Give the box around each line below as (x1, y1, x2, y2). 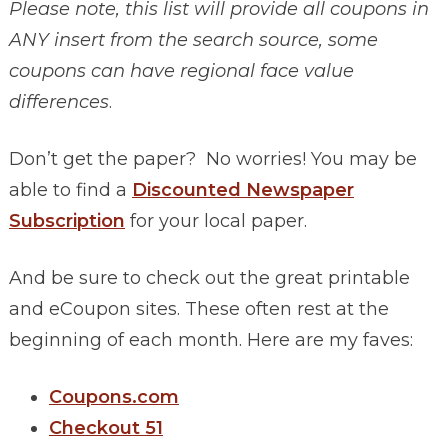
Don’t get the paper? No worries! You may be (8, 148, 417, 171)
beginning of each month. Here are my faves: (8, 329, 413, 352)
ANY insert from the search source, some (8, 29, 378, 52)
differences (8, 91, 109, 114)
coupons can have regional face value (8, 60, 354, 83)
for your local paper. (124, 210, 307, 233)
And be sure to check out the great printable (8, 267, 410, 290)
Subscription (8, 210, 125, 233)
